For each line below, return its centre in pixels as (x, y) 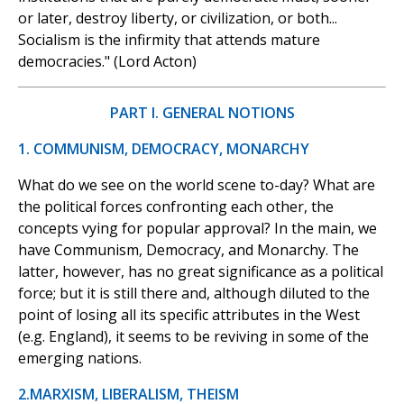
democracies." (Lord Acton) (107, 62)
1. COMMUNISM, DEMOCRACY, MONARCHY (164, 149)
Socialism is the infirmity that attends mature (169, 40)
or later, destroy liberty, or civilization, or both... (178, 18)
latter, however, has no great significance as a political (201, 272)
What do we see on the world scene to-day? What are (197, 185)
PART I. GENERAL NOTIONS (202, 113)
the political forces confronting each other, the (176, 207)
